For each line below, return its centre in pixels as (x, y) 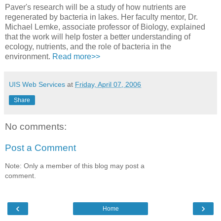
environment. (29, 56)
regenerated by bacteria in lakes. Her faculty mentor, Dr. (101, 17)
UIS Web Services (37, 84)
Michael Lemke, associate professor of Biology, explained (105, 27)
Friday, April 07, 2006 (108, 84)
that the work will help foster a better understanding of (98, 37)
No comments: (36, 126)
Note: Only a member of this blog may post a (75, 166)
